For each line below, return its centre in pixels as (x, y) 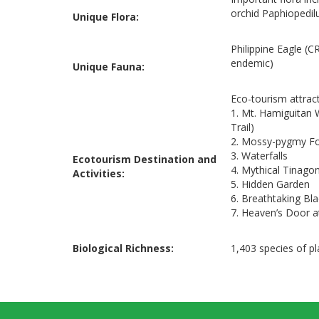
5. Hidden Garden (270, 184)
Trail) (242, 127)
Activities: (99, 173)
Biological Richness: (123, 248)
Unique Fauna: (109, 67)
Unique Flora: (106, 17)
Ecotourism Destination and (145, 159)
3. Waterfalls (259, 156)
